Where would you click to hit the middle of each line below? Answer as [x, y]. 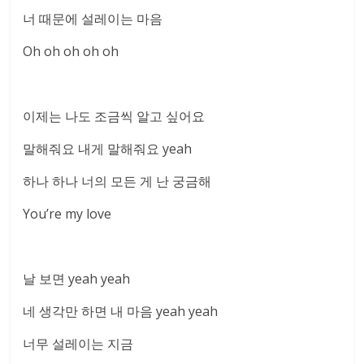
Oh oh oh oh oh [71, 51]
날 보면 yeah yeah [77, 279]
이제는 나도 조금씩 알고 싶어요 [114, 116]
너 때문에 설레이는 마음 [93, 19]
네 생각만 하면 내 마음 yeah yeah [121, 311]
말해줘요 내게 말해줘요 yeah [108, 149]
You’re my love [67, 214]
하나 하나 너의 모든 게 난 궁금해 [117, 181]
